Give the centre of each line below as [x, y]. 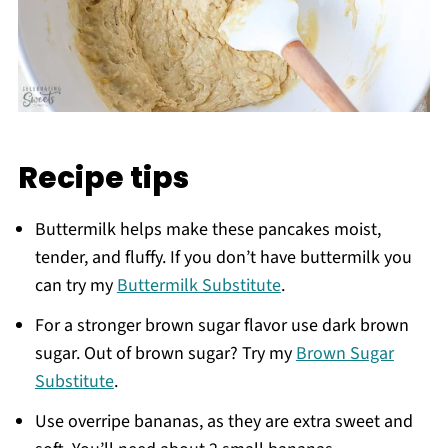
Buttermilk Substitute [198, 286]
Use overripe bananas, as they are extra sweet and [223, 422]
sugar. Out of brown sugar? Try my [165, 354]
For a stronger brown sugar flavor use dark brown [221, 326]
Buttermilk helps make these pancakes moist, [207, 230]
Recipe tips [103, 178]
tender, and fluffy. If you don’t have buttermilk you [223, 258]
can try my [75, 286]
